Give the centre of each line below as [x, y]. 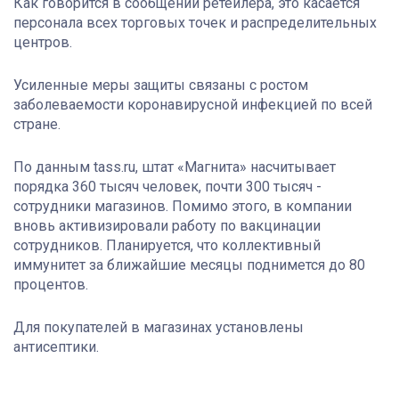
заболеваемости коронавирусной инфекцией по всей [193, 105]
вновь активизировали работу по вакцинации [167, 226]
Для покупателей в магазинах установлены [159, 328]
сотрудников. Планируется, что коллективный [167, 246]
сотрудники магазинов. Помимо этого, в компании [183, 207]
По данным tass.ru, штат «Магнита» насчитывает [175, 167]
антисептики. [56, 347]
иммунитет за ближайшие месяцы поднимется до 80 [189, 265]
